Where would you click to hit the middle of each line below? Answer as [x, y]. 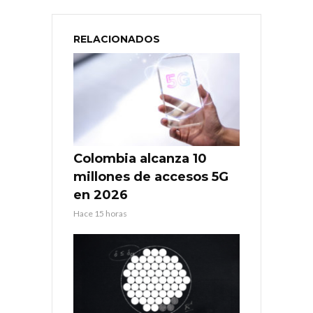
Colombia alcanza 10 [140, 159]
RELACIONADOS [117, 39]
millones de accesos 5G [151, 177]
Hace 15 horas [100, 214]
